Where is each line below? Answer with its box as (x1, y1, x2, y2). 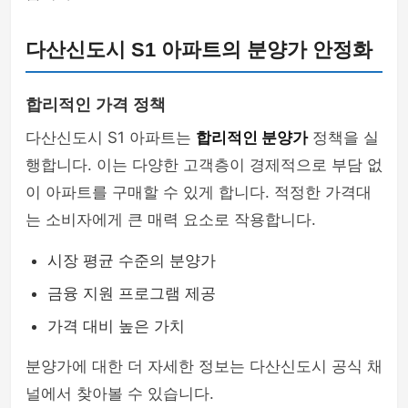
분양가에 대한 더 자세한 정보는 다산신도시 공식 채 (25, 357, 382, 375)
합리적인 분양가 (196, 128, 308, 147)
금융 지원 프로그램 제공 (47, 284, 216, 302)
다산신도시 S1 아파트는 (25, 128, 196, 147)
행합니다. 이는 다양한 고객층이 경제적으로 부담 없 (25, 156, 382, 174)
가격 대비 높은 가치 (47, 317, 185, 335)
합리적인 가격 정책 (25, 96, 166, 114)
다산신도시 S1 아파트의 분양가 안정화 (25, 38, 372, 61)
